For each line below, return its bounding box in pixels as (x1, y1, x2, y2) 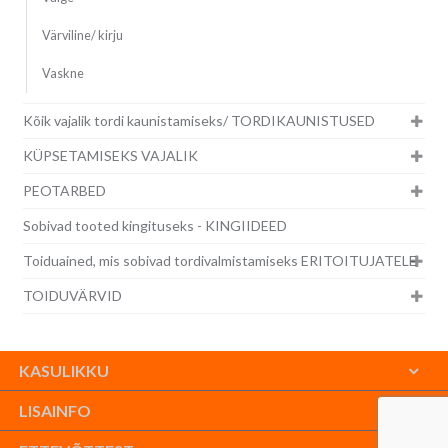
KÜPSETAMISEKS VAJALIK (22, 147, 198, 165)
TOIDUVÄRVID (22, 287, 122, 305)
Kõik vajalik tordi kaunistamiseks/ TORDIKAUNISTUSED (22, 112, 375, 130)
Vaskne (41, 66, 84, 82)
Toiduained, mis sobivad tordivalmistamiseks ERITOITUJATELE (22, 252, 417, 270)
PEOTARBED (22, 182, 106, 200)
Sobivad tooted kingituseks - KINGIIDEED (22, 217, 287, 235)
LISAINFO (19, 400, 92, 420)
